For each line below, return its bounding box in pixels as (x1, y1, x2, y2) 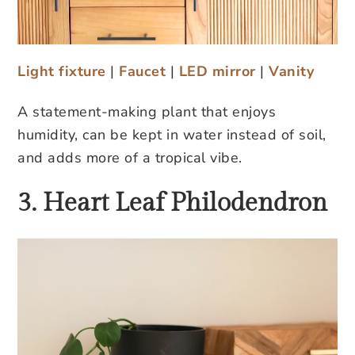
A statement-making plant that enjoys (17, 101, 276, 121)
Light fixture (17, 61, 106, 81)
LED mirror (178, 61, 256, 81)
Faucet (119, 61, 166, 81)
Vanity (269, 61, 314, 81)
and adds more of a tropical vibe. (17, 147, 242, 167)
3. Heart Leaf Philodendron (17, 187, 327, 218)
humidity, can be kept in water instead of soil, (17, 124, 326, 144)
